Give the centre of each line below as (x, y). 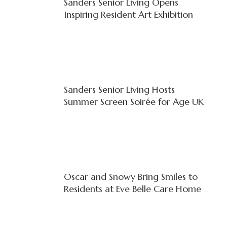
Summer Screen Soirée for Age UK (134, 101)
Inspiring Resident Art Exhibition (128, 14)
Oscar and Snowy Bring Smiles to (130, 176)
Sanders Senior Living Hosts (119, 89)
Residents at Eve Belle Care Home (132, 188)
